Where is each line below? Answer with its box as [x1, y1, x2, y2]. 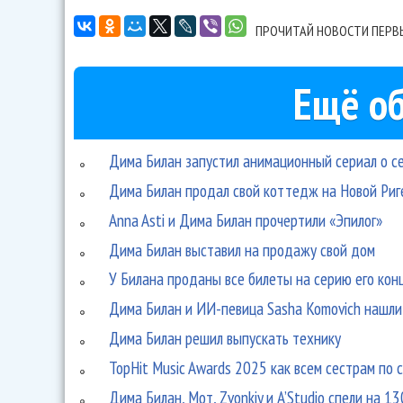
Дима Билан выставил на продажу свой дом [109, 237, 376, 261]
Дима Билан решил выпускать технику [109, 326, 342, 349]
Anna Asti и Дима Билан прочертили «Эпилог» [109, 208, 383, 231]
